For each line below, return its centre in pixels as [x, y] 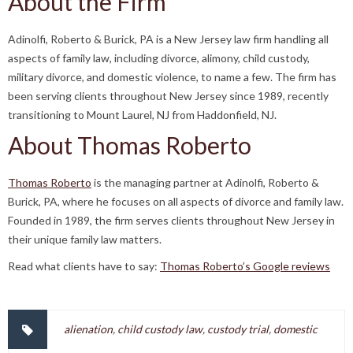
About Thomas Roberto [130, 145]
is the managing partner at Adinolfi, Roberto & [205, 182]
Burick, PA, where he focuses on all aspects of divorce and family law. [176, 201]
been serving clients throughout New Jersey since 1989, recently [168, 96]
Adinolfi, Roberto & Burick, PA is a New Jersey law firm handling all [168, 39]
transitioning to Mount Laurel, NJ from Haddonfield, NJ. [142, 115]
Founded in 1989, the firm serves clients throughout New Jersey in [171, 220]
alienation [88, 329]
